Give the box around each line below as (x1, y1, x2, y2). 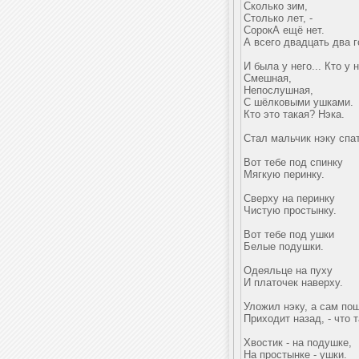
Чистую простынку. (244, 204, 337, 216)
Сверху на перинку (244, 192, 335, 204)
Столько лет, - (244, 12, 313, 24)
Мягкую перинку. (244, 168, 325, 180)
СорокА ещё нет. (244, 24, 325, 36)
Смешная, (244, 72, 292, 84)
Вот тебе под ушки (244, 228, 334, 240)
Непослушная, (244, 84, 313, 96)
